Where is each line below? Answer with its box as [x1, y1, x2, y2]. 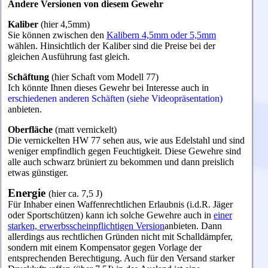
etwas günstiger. [8, 167, 68, 178]
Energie [8, 187, 48, 200]
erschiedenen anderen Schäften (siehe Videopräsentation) [8, 93, 223, 104]
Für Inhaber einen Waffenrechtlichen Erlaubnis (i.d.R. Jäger [8, 199, 233, 210]
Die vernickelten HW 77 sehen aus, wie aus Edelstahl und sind [8, 135, 245, 146]
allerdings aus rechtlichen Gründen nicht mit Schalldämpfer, [8, 232, 233, 242]
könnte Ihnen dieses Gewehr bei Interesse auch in [20, 83, 209, 93]
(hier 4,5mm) [41, 19, 90, 30]
